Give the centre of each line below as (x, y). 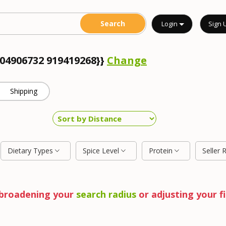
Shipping (24, 91)
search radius (106, 194)
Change (127, 60)
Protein (162, 151)
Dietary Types (31, 151)
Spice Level (102, 151)
